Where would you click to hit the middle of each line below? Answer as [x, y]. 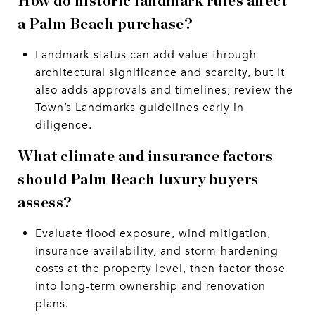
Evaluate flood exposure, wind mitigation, [153, 233]
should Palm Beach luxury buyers [138, 179]
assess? [45, 202]
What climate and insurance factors [145, 156]
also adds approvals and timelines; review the [164, 90]
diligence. [63, 125]
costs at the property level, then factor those [160, 268]
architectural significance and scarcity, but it [160, 72]
